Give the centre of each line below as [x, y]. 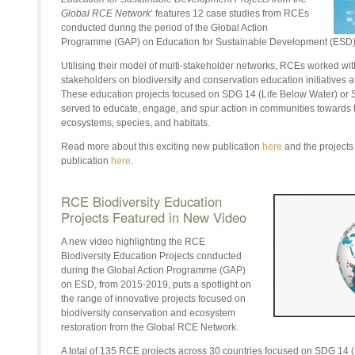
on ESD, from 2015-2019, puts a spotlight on [156, 284]
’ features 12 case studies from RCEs [230, 13]
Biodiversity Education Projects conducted [151, 256]
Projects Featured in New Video [154, 217]
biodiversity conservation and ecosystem [148, 313]
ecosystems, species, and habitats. [137, 122]
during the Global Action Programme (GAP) [153, 270]
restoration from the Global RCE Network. [151, 327]
